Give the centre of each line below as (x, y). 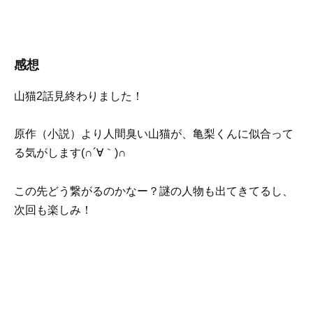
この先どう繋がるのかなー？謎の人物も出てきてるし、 (154, 191)
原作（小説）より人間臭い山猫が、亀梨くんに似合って (154, 134)
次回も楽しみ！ (53, 210)
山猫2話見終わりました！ (79, 96)
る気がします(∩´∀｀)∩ (70, 153)
